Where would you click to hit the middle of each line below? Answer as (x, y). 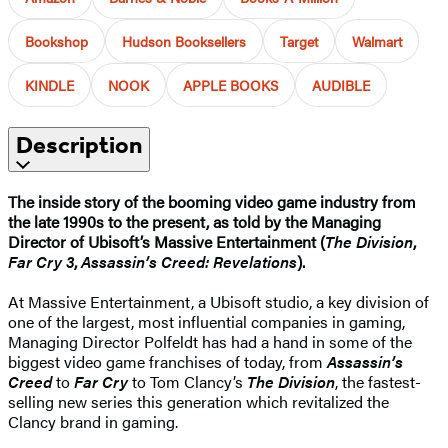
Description (79, 144)
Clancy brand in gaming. (93, 421)
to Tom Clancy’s (189, 381)
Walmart (377, 40)
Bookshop (56, 40)
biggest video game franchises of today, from (167, 361)
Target (299, 40)
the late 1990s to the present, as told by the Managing (194, 221)
